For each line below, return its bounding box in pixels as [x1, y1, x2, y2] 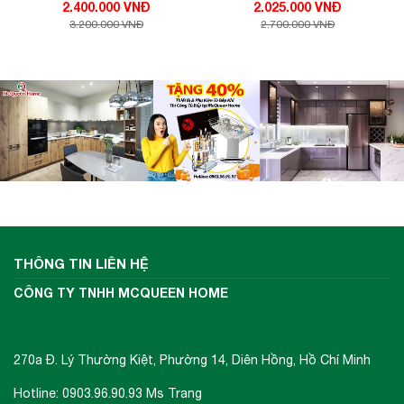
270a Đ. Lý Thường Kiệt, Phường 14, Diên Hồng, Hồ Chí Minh [14, 353, 371, 368]
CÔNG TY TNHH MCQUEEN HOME [14, 285, 228, 301]
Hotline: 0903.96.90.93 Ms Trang [14, 386, 202, 401]
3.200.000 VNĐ [69, 18, 143, 32]
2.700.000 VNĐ [261, 18, 335, 32]
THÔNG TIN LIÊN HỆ [14, 255, 149, 272]
